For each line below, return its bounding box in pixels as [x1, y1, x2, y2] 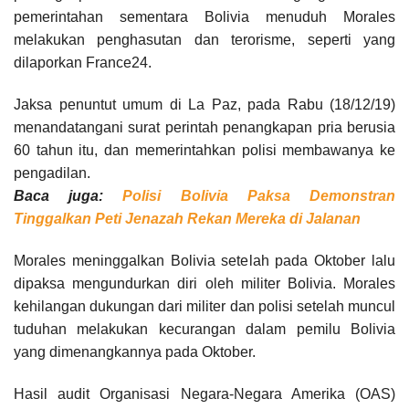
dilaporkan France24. [14, 55, 152, 71]
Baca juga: [14, 188, 123, 204]
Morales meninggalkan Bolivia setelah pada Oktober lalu [14, 253, 395, 269]
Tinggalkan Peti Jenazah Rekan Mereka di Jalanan [14, 211, 361, 227]
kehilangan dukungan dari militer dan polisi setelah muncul [14, 299, 395, 315]
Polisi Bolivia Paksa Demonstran [122, 188, 396, 204]
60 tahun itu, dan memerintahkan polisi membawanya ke [14, 142, 395, 159]
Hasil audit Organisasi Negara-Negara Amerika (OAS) [14, 386, 395, 403]
